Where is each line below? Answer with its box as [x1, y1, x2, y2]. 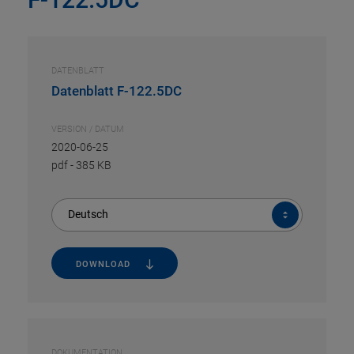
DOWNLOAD [75, 258, 130, 269]
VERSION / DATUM [51, 124, 124, 134]
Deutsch [68, 208, 108, 220]
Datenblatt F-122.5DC [51, 83, 182, 99]
